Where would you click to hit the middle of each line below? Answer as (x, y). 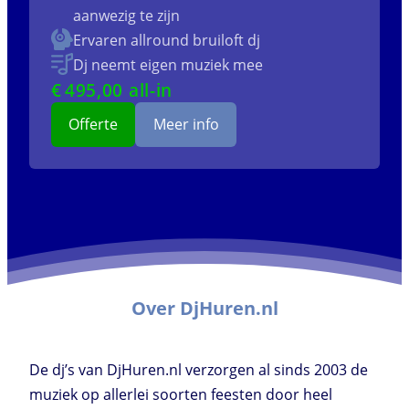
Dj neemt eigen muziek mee (168, 64)
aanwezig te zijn (126, 15)
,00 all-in (135, 89)
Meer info (186, 124)
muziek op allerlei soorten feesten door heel (181, 395)
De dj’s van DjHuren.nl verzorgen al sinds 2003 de (199, 370)
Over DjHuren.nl (204, 309)
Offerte (94, 124)
